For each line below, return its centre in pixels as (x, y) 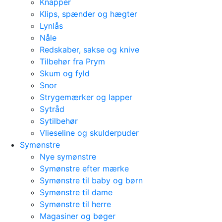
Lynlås (51, 26)
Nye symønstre (68, 157)
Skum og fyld (65, 73)
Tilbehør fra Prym (72, 61)
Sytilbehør (59, 121)
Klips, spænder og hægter (88, 14)
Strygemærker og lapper (86, 97)
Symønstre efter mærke (84, 168)
